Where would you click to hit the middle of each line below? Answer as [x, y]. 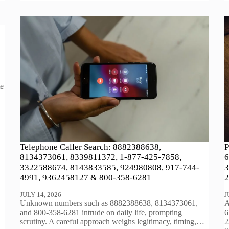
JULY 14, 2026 [41, 194]
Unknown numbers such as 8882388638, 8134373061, [109, 203]
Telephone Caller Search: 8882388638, [91, 147]
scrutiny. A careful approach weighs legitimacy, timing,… [112, 221]
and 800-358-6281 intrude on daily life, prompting [101, 212]
